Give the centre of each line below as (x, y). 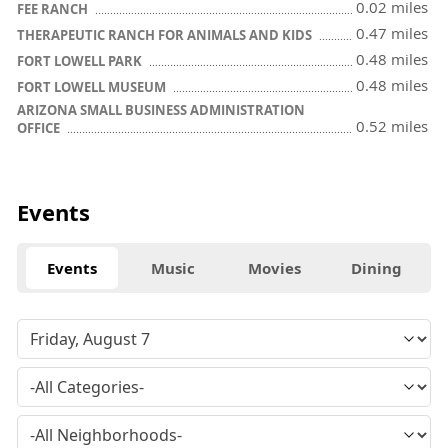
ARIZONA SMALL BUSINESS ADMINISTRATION (161, 109)
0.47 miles (392, 32)
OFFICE (40, 127)
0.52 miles (392, 125)
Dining (376, 267)
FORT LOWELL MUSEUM (93, 86)
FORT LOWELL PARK (81, 60)
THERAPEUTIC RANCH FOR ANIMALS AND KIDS (166, 34)
